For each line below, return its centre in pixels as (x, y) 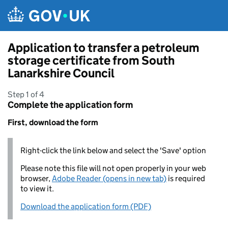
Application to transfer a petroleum (104, 48)
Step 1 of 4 (26, 94)
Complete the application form (70, 105)
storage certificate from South (91, 60)
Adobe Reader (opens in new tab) (109, 178)
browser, (36, 178)
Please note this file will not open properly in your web (113, 168)
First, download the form (53, 122)
